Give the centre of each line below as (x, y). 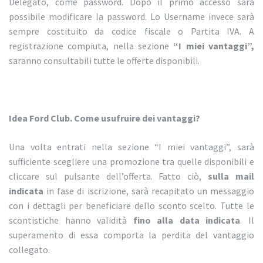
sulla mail (231, 176)
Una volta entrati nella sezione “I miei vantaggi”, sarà (131, 147)
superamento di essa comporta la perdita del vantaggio (131, 235)
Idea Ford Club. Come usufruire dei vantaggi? (104, 118)
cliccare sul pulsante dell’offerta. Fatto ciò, (109, 176)
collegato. (29, 250)
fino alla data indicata (187, 220)
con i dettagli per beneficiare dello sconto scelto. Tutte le (131, 206)
